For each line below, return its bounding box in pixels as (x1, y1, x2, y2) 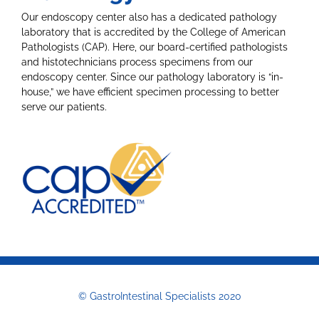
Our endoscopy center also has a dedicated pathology (21, 11, 277, 23)
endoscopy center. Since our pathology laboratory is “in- (21, 70, 283, 83)
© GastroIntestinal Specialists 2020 (78, 291, 241, 303)
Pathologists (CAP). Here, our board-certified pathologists (21, 41, 288, 53)
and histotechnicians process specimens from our (21, 56, 253, 68)
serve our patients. (21, 100, 107, 113)
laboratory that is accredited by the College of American (21, 26, 286, 38)
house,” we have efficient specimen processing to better (21, 85, 279, 98)
